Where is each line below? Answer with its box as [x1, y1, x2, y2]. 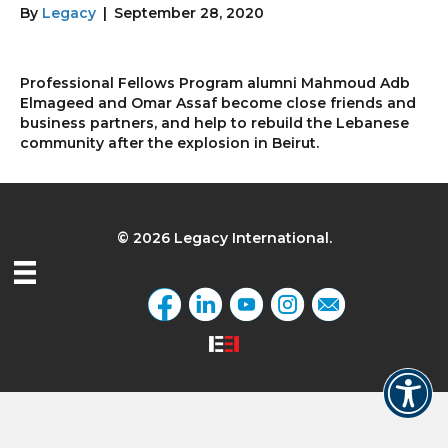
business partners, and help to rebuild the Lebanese [20, 114, 409, 133]
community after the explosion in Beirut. [20, 134, 319, 153]
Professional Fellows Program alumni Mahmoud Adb [20, 74, 410, 93]
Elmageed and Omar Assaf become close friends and [20, 94, 416, 113]
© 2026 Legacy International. [116, 229, 332, 248]
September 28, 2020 [114, 4, 264, 23]
